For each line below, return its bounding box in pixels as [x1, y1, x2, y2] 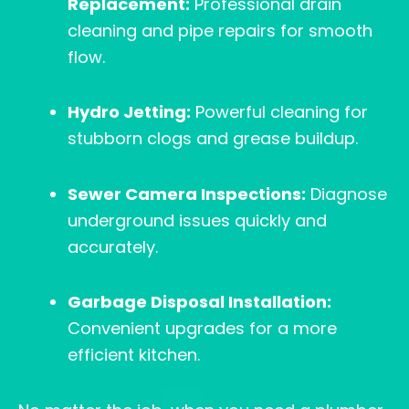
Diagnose [306, 182, 387, 205]
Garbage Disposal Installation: [68, 290, 331, 314]
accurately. [68, 235, 158, 258]
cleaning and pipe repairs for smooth [68, 18, 372, 42]
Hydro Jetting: [68, 100, 191, 124]
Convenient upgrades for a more [68, 317, 337, 341]
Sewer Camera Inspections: [68, 182, 306, 205]
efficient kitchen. [68, 343, 200, 367]
